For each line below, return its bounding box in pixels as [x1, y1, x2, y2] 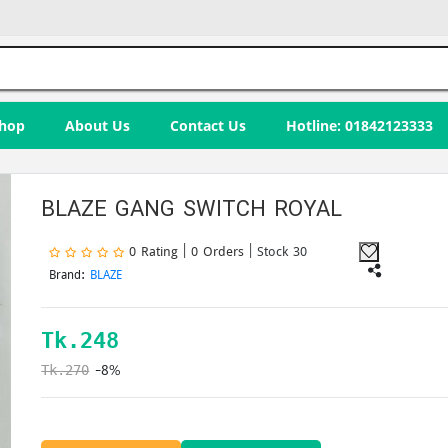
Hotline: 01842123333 [286, 115, 433, 135]
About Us [65, 115, 130, 135]
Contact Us [170, 115, 246, 135]
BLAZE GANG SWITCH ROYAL [41, 195, 343, 221]
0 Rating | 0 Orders [129, 240, 250, 261]
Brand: [49, 264, 91, 283]
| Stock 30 [249, 240, 308, 261]
